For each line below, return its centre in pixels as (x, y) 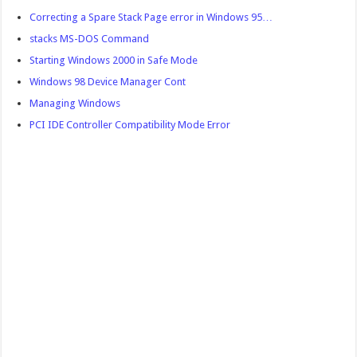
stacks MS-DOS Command (90, 38)
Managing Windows (75, 103)
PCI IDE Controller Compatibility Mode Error (130, 124)
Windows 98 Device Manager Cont (108, 81)
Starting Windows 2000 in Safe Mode (114, 60)
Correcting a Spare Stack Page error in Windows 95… (151, 17)
